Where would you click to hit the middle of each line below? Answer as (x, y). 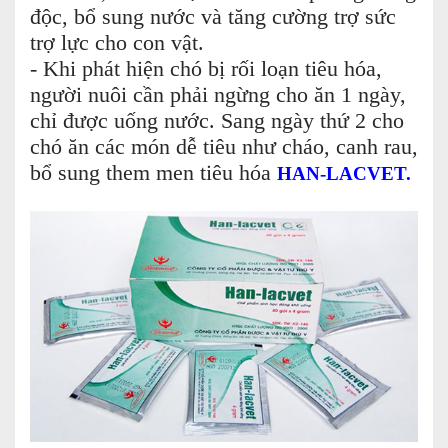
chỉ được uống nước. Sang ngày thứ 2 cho (217, 121)
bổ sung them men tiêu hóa (153, 173)
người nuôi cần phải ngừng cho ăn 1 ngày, (218, 95)
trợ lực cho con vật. (117, 43)
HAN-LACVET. (344, 174)
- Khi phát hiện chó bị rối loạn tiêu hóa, (206, 69)
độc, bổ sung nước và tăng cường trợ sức (213, 17)
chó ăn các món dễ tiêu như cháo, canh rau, (224, 147)
